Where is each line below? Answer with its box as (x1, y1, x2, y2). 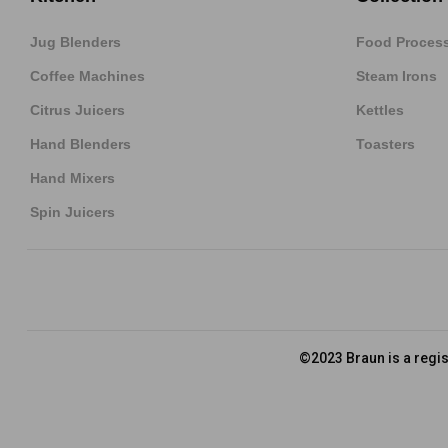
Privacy (402, 394, 445, 409)
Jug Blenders (30, 34, 121, 51)
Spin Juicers (30, 204, 115, 221)
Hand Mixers (30, 170, 115, 187)
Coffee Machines (30, 68, 145, 85)
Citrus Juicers (30, 102, 125, 119)
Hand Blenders (30, 136, 131, 153)
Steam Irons (356, 68, 437, 85)
